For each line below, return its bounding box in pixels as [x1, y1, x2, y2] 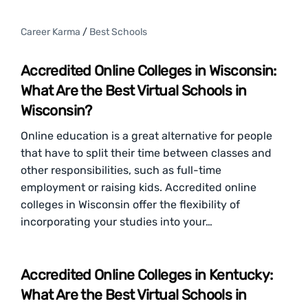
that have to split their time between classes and [21, 146, 272, 159]
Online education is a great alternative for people [21, 129, 272, 142]
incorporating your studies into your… [21, 215, 212, 228]
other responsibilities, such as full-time [21, 164, 221, 177]
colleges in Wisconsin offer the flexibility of [21, 198, 240, 211]
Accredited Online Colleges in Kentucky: [21, 266, 273, 283]
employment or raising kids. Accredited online [21, 181, 256, 194]
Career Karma [21, 26, 81, 38]
